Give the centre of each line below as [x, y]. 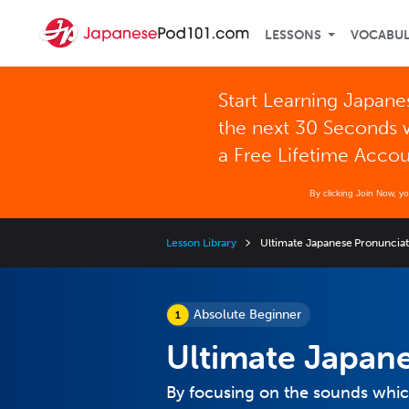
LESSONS [293, 35]
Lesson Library [202, 243]
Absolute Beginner [247, 315]
